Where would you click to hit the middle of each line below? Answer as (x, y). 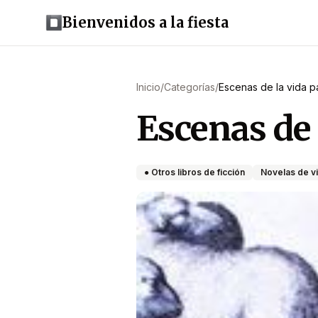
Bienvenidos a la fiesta (146, 22)
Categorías (190, 87)
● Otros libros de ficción (194, 172)
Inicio (148, 87)
